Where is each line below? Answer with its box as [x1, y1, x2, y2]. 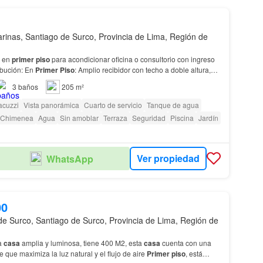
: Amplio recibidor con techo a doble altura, [74, 64, 211, 75]
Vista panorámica [23, 99, 79, 110]
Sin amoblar [59, 112, 99, 123]
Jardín [198, 112, 218, 123]
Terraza [103, 112, 127, 123]
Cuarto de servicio [83, 99, 142, 110]
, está [185, 248, 203, 258]
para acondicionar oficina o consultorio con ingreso [49, 53, 215, 64]
